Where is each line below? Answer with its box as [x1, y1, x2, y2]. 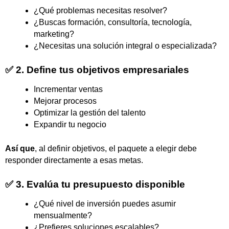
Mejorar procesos [34, 97, 97, 106]
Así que [5, 144, 35, 153]
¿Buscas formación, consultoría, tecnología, [34, 18, 192, 27]
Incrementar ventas [34, 85, 103, 94]
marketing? [34, 30, 74, 39]
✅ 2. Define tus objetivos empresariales [5, 64, 189, 76]
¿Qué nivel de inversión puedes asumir [34, 199, 176, 209]
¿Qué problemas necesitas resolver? [34, 6, 167, 15]
